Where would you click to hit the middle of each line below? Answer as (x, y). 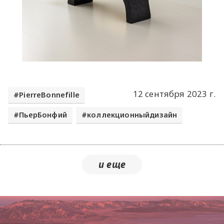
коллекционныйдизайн (132, 115)
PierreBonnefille (49, 94)
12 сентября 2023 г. (174, 94)
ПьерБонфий (43, 115)
